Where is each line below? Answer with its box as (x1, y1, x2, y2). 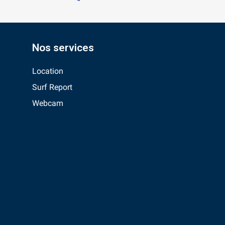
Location (32, 66, 63, 76)
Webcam (32, 98, 63, 108)
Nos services (32, 42, 94, 54)
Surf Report (32, 82, 72, 92)
